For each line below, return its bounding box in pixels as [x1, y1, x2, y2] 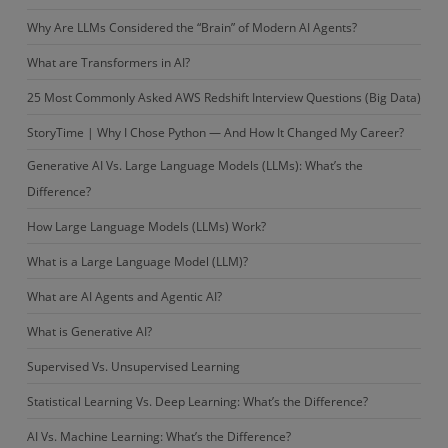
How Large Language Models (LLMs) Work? [26, 218, 266, 235]
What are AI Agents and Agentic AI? [26, 288, 222, 305]
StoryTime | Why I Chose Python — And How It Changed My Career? [26, 124, 404, 141]
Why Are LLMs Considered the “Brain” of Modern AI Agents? [26, 19, 357, 36]
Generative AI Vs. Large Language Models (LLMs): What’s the [26, 157, 363, 174]
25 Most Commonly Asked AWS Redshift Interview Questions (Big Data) [26, 89, 421, 106]
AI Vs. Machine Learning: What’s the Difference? [26, 428, 291, 445]
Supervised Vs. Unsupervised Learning [26, 358, 240, 375]
